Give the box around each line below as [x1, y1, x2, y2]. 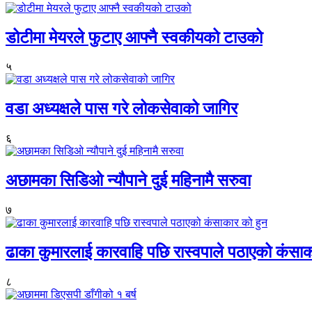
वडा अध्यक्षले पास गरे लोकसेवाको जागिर [6, 100, 237, 118]
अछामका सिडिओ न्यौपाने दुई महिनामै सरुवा [6, 171, 251, 190]
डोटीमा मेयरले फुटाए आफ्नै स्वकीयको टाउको [6, 28, 263, 47]
